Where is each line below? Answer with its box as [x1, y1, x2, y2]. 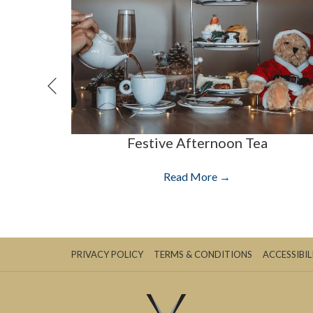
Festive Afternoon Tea [126, 133, 268, 151]
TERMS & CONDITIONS [154, 249, 252, 260]
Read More [163, 169, 219, 183]
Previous [51, 87, 94, 101]
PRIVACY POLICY [71, 249, 143, 260]
